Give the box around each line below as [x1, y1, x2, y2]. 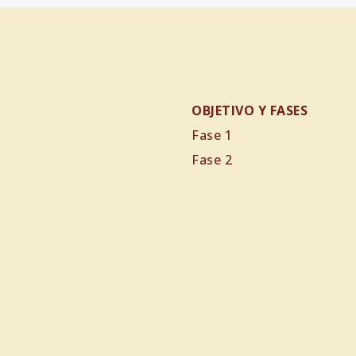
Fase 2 [192, 151, 232, 168]
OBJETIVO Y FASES [192, 102, 308, 119]
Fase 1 [192, 126, 232, 144]
